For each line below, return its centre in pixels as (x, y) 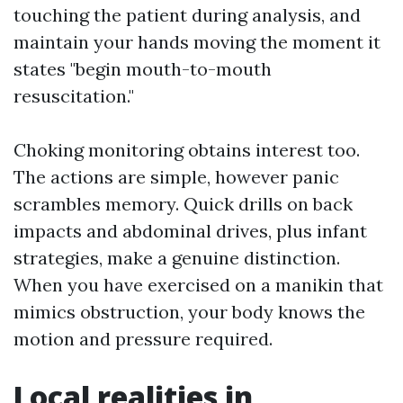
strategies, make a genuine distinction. (177, 258)
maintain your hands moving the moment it (197, 42)
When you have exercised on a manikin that (198, 285)
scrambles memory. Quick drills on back (183, 204)
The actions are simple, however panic (176, 177)
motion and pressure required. (143, 339)
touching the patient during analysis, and (187, 15)
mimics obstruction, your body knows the (189, 312)
